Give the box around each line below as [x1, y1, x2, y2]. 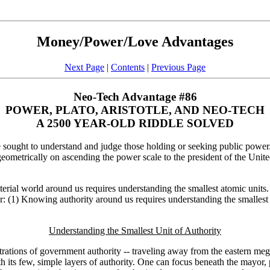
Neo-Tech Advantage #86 [73, 90, 197, 103]
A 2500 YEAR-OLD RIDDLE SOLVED [36, 116, 234, 130]
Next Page [64, 61, 104, 72]
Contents [111, 61, 145, 72]
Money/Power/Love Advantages [37, 33, 233, 49]
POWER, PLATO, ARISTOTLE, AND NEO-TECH [5, 103, 265, 116]
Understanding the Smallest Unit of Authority [49, 225, 221, 236]
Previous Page [151, 61, 206, 72]
